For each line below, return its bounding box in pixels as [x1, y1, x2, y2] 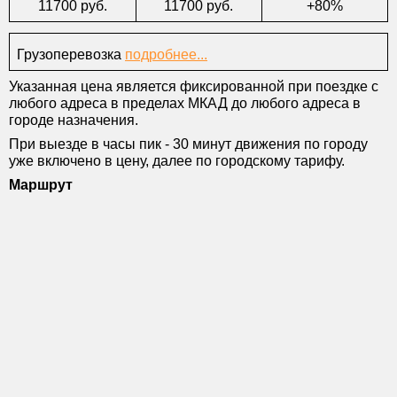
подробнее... [125, 47, 207, 62]
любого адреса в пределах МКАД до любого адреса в [9, 96, 361, 111]
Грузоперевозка [17, 47, 121, 62]
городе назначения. [9, 113, 138, 128]
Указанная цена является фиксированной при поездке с [9, 79, 378, 94]
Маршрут [9, 177, 73, 192]
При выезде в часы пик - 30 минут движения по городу [9, 136, 368, 152]
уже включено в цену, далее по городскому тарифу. [9, 153, 345, 168]
